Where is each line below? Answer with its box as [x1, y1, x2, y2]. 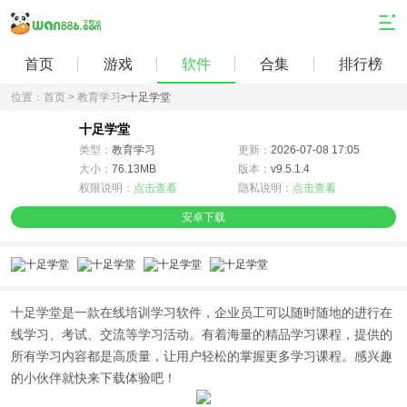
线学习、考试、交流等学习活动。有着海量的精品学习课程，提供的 [11, 327, 392, 342]
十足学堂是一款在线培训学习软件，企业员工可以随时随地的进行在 [11, 305, 392, 320]
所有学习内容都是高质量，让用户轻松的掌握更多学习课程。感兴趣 [11, 349, 392, 363]
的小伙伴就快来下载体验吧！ [11, 371, 176, 385]
